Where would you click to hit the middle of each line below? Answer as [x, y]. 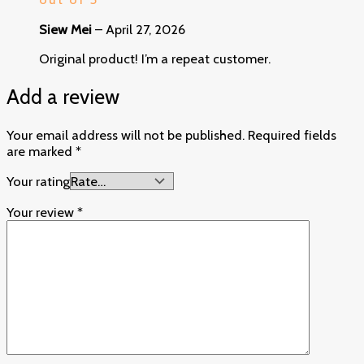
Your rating [38, 182]
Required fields [292, 134]
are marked [41, 151]
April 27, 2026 [145, 29]
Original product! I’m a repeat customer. [155, 59]
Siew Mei [67, 29]
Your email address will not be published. [126, 134]
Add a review [63, 96]
